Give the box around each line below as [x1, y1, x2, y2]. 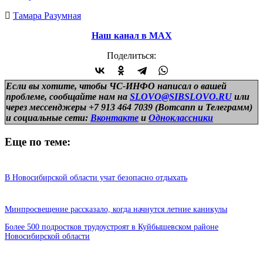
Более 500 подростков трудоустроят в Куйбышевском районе [5, 222, 218, 232]
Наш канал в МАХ [91, 30, 172, 41]
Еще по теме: [5, 135, 70, 148]
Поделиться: [107, 50, 156, 60]
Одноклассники [149, 112, 213, 123]
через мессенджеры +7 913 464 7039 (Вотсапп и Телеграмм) [6, 102, 252, 112]
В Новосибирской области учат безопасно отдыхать [5, 173, 187, 183]
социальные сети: [14, 112, 90, 123]
